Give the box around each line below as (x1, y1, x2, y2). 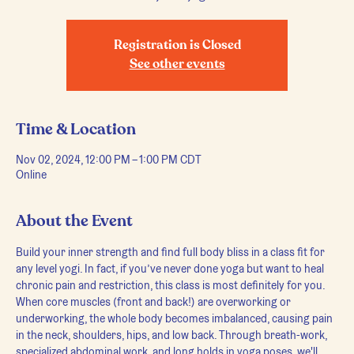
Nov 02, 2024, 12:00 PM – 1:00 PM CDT (16, 153, 201, 167)
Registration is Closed (113, 40, 241, 52)
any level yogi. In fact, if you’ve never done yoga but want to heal (16, 262, 326, 276)
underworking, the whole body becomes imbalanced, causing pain (16, 311, 335, 326)
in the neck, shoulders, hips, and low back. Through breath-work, (16, 328, 330, 342)
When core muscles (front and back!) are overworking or (16, 295, 293, 309)
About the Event (16, 213, 133, 229)
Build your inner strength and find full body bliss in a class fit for (16, 245, 327, 259)
